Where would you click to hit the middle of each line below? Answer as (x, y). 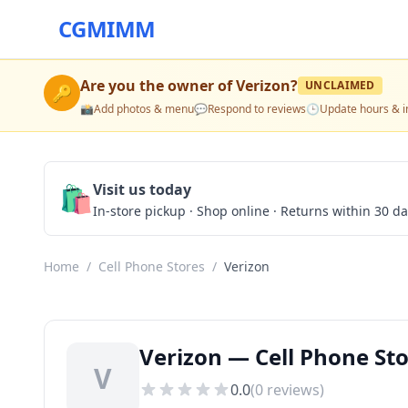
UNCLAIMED (340, 85)
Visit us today (142, 189)
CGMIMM (107, 29)
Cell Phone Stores (152, 266)
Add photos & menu (144, 109)
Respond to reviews (257, 109)
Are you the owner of (158, 86)
